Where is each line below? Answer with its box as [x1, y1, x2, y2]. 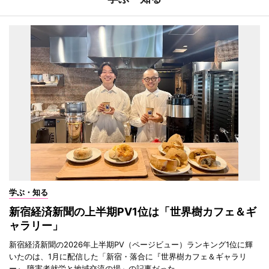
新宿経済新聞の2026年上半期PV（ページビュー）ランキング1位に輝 [9, 240, 253, 250]
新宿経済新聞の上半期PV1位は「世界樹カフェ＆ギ [9, 205, 256, 219]
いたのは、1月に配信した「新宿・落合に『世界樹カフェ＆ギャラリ [9, 252, 247, 262]
